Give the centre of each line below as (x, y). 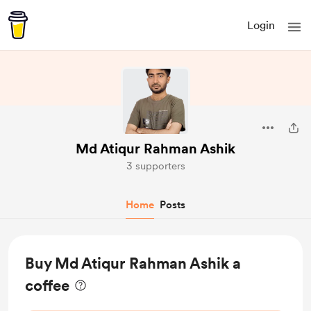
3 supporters (155, 166)
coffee (47, 285)
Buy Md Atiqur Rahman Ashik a (133, 263)
